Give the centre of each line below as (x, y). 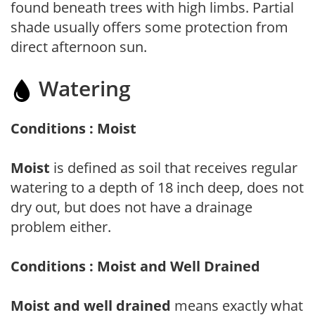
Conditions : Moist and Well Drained (135, 266)
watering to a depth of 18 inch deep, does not (157, 187)
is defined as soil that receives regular (174, 167)
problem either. (61, 226)
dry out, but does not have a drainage (131, 207)
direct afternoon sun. (79, 46)
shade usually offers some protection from (149, 27)
